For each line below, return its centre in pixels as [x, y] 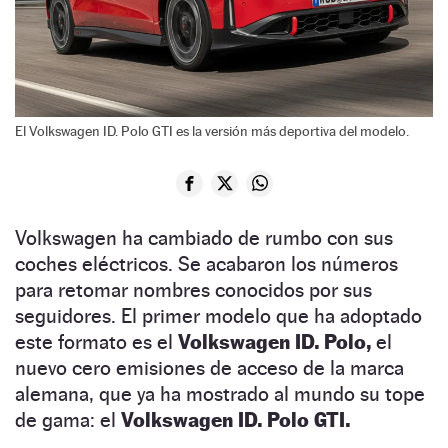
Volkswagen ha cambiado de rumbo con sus [204, 237]
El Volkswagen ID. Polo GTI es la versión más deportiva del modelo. [212, 130]
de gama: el [68, 419]
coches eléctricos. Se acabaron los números [206, 263]
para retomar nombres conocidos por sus [193, 289]
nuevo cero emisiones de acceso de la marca [209, 367]
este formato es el [96, 341]
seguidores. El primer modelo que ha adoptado [218, 315]
